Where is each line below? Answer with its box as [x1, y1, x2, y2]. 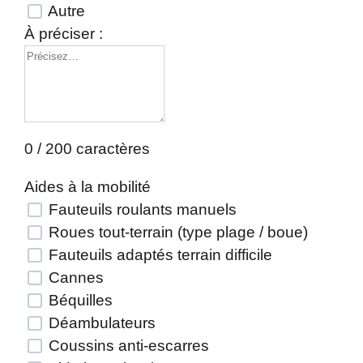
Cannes [45, 269, 104, 286]
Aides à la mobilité [24, 178, 151, 195]
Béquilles [45, 292, 113, 309]
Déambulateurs [45, 314, 156, 331]
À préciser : [24, 25, 103, 42]
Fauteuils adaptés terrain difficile [45, 246, 272, 263]
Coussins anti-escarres [45, 337, 209, 354]
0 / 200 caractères [24, 140, 150, 157]
